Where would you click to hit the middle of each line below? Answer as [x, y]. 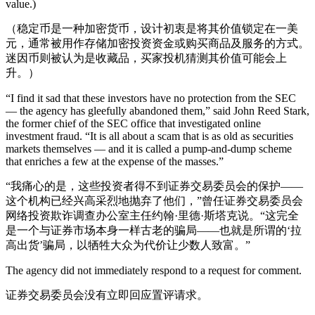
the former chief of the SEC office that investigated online [133, 123]
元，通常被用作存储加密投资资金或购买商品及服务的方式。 [157, 43]
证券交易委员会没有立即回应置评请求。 [107, 295]
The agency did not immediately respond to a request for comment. [154, 270]
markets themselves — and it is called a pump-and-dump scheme [149, 149]
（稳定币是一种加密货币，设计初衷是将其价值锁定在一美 [152, 28]
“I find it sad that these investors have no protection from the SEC [151, 98]
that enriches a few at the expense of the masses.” [115, 161]
